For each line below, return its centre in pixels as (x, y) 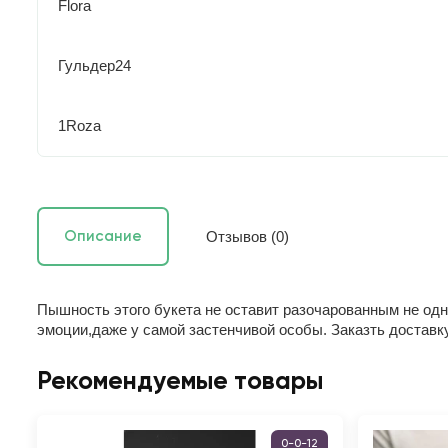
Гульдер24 (95, 65)
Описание (103, 236)
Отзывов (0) (247, 236)
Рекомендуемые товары (180, 382)
